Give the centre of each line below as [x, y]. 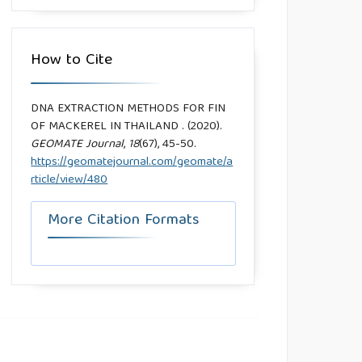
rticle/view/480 [69, 181]
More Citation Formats [123, 221]
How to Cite [72, 61]
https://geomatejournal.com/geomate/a [132, 163]
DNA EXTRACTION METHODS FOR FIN [128, 109]
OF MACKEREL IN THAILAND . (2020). [127, 127]
